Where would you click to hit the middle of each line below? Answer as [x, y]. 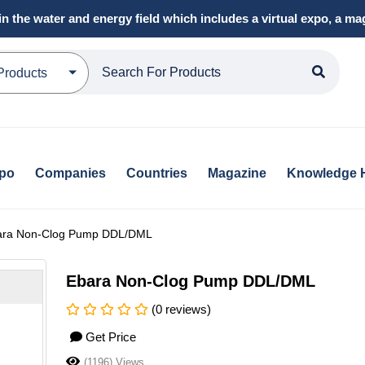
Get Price [111, 337]
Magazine [237, 174]
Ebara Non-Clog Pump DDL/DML [191, 281]
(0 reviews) [180, 309]
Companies [70, 174]
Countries [156, 174]
